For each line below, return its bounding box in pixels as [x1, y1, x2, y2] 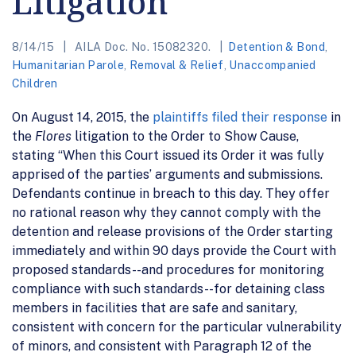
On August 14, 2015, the [12, 109, 153, 125]
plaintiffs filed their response [153, 109, 327, 125]
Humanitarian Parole [12, 58, 124, 72]
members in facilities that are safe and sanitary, [12, 300, 297, 315]
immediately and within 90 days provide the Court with [12, 242, 336, 258]
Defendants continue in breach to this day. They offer [12, 185, 330, 201]
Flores [35, 128, 72, 144]
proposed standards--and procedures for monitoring [12, 261, 324, 277]
